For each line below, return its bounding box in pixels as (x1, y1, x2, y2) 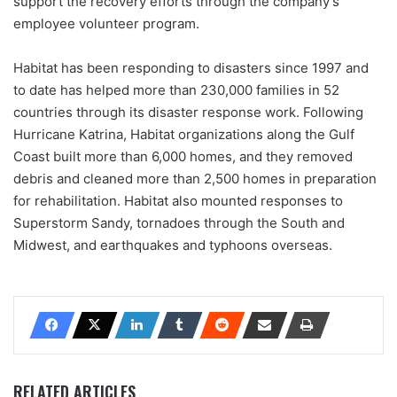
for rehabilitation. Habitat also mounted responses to (13, 191, 343, 209)
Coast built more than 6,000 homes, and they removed (13, 147, 353, 165)
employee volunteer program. (13, 14, 199, 32)
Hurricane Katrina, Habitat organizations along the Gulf (13, 125, 354, 143)
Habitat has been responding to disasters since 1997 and (13, 58, 369, 76)
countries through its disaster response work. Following (13, 103, 363, 121)
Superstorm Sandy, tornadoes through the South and (13, 214, 345, 231)
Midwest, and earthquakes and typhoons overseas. (13, 236, 332, 253)
